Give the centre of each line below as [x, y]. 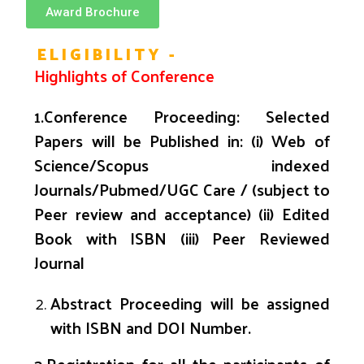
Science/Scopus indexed [182, 165]
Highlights [73, 76]
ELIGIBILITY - [108, 54]
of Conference [163, 76]
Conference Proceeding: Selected [187, 117]
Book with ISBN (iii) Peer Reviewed [182, 238]
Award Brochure [93, 13]
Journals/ [67, 190]
